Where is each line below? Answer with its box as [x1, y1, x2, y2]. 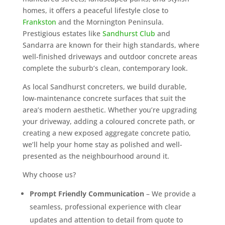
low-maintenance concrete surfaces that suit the [22, 93, 186, 103]
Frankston [22, 17, 56, 27]
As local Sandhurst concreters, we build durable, [22, 81, 187, 91]
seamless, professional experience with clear [29, 201, 181, 211]
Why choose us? [22, 169, 76, 179]
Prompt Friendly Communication [29, 188, 144, 198]
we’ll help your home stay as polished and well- [22, 139, 182, 149]
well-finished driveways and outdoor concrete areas [22, 51, 197, 61]
